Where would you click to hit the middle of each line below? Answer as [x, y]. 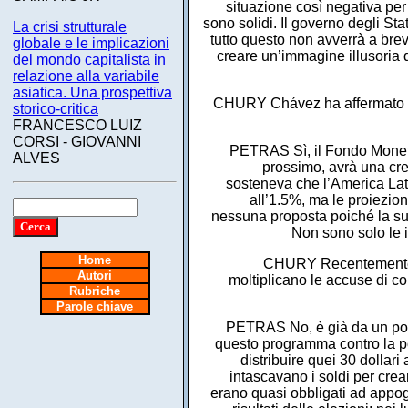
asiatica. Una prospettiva [92, 92]
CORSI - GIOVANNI [77, 142]
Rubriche [95, 291]
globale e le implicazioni [91, 43]
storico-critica [56, 109]
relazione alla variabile [86, 76]
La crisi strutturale [70, 27]
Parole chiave [95, 306]
